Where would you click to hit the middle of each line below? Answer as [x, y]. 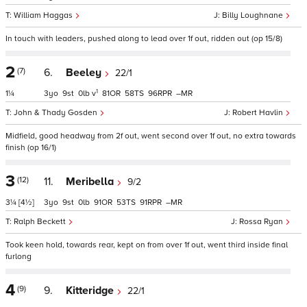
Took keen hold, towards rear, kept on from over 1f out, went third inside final [147, 245]
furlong [19, 257]
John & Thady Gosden [57, 113]
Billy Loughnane [254, 15]
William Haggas [44, 15]
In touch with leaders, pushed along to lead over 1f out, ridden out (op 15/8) [144, 39]
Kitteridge [91, 291]
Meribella [91, 182]
